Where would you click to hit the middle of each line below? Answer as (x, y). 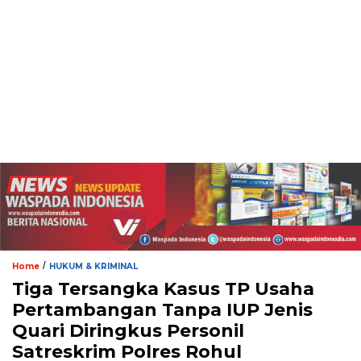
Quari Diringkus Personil (128, 330)
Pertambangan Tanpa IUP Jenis (162, 309)
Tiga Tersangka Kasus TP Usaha (163, 288)
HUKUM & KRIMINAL (93, 266)
